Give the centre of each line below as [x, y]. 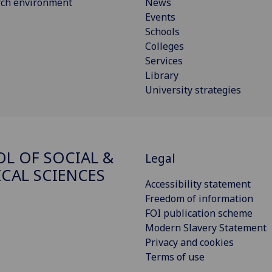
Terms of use [175, 257]
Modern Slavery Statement [206, 227]
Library [162, 76]
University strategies [193, 90]
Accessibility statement [198, 184]
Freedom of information [199, 198]
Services [164, 61]
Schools [162, 32]
